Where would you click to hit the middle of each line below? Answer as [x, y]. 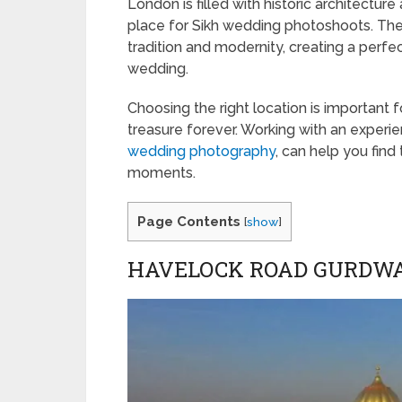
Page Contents [189, 222]
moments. [162, 173]
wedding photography [201, 151]
